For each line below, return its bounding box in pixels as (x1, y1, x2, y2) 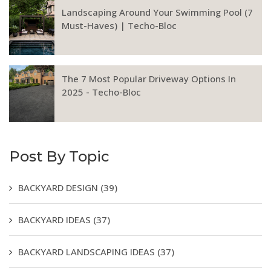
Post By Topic (9, 148, 109, 166)
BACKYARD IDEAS (18, 214, 93, 226)
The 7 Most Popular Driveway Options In (62, 73, 236, 85)
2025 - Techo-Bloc (62, 86, 141, 99)
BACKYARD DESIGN (18, 181, 100, 194)
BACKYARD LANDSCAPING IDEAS (18, 246, 157, 258)
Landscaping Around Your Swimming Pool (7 (62, 5, 253, 18)
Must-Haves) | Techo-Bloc (62, 19, 177, 31)
